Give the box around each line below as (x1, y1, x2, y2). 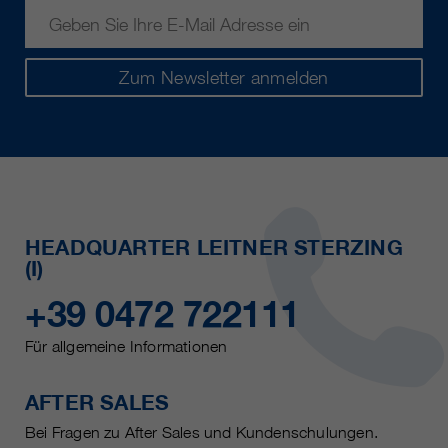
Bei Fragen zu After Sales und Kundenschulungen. (25, 423, 378, 442)
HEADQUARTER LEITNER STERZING (25, 235, 403, 260)
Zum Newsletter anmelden (119, 67, 329, 88)
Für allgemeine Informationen (25, 337, 228, 356)
